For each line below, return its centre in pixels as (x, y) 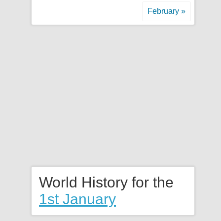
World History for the (106, 182)
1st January (77, 199)
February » (166, 11)
